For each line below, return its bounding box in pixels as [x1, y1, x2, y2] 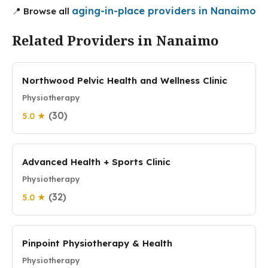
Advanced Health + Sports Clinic [22, 156, 170, 167]
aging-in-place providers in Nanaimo [72, 5, 256, 17]
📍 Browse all [12, 5, 72, 17]
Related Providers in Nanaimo [12, 31, 218, 49]
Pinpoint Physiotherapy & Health [22, 237, 172, 249]
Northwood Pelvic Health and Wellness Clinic [22, 75, 227, 86]
